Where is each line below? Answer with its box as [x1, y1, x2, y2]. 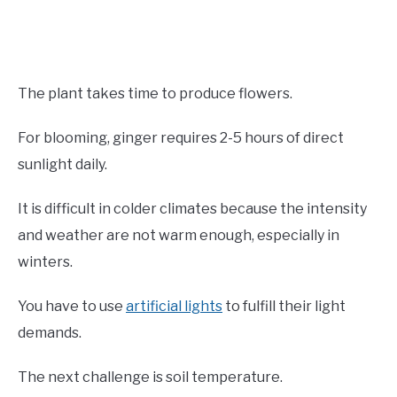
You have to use [18, 297, 126, 315]
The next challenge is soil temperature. [18, 368, 283, 385]
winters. [18, 253, 73, 270]
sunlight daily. [18, 155, 107, 173]
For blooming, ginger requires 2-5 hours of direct [18, 128, 344, 146]
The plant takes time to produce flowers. [18, 84, 292, 102]
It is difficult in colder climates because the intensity [18, 199, 367, 217]
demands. [18, 323, 84, 341]
